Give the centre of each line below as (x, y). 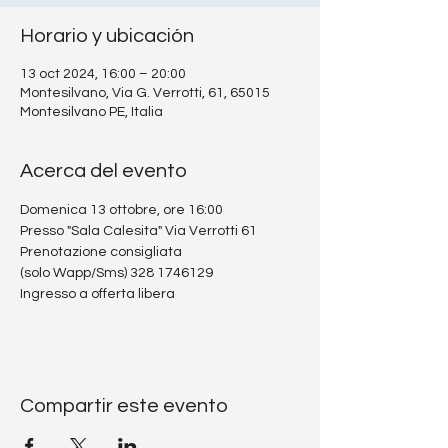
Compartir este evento (124, 406)
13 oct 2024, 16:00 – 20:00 (103, 74)
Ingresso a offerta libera (97, 294)
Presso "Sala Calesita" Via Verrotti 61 (138, 231)
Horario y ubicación (107, 36)
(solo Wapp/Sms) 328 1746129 (116, 273)
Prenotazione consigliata (101, 252)
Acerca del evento (103, 171)
